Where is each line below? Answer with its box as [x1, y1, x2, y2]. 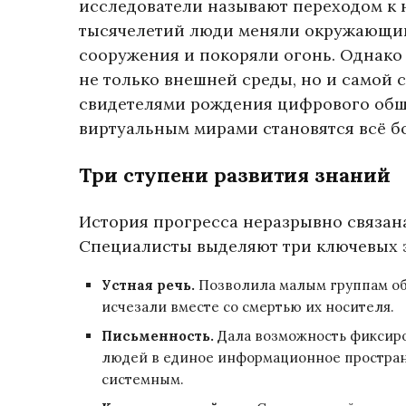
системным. [101, 371, 184, 388]
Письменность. [101, 327, 214, 344]
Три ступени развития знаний [79, 162, 391, 188]
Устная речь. [101, 276, 195, 294]
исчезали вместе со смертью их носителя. [101, 298, 394, 315]
